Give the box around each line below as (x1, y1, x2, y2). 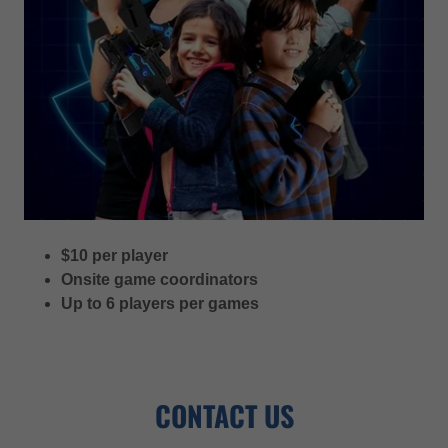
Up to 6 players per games (60, 294, 259, 312)
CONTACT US (154, 394, 294, 436)
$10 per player (60, 246, 168, 264)
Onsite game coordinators (60, 270, 258, 288)
